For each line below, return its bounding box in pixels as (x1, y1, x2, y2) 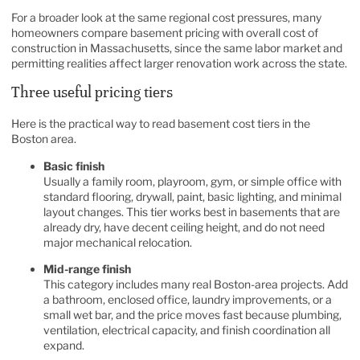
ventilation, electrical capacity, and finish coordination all (43, 323, 330, 337)
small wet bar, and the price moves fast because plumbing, (43, 308, 342, 322)
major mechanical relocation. (43, 235, 192, 249)
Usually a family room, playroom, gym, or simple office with (43, 174, 342, 188)
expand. (43, 338, 84, 353)
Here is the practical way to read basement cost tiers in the (11, 117, 310, 131)
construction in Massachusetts (11, 40, 170, 55)
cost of (283, 25, 318, 39)
